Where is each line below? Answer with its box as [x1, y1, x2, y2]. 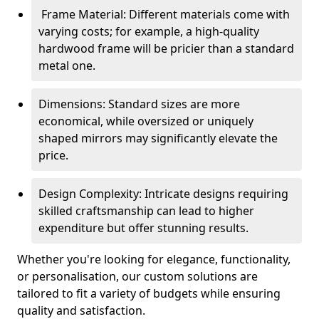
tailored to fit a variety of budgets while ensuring [17, 286, 281, 301]
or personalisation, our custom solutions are [17, 268, 258, 284]
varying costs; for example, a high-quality [38, 23, 259, 39]
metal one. [38, 58, 95, 73]
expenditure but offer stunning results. [38, 220, 249, 236]
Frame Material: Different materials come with [38, 6, 290, 22]
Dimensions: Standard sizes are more [38, 96, 240, 112]
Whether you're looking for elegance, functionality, [17, 251, 291, 267]
